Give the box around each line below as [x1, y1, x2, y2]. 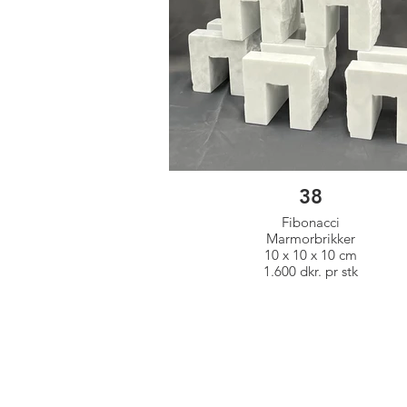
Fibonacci [282, 213, 340, 231]
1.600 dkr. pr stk [263, 263, 358, 280]
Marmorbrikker [266, 230, 355, 247]
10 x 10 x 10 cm [339, 246, 357, 263]
